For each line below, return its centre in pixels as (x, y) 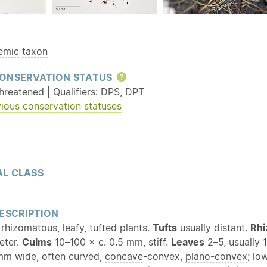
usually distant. (214, 227)
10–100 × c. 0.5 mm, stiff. (111, 242)
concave (124, 256)
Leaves (188, 242)
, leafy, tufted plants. (105, 227)
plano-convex (216, 256)
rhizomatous (29, 227)
